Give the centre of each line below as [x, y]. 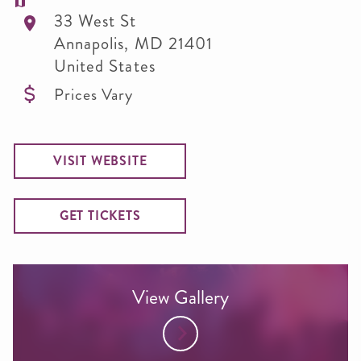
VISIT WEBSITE [100, 161]
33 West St [95, 21]
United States [105, 66]
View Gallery [180, 297]
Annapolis [89, 44]
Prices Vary [93, 94]
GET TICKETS [100, 216]
